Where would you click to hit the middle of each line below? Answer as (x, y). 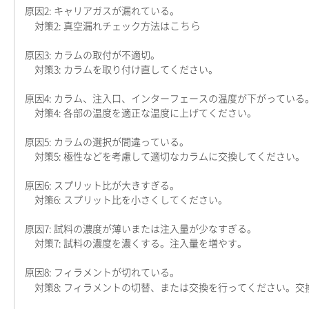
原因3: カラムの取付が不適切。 (92, 55)
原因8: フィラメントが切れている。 (102, 272)
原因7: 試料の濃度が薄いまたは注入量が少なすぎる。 (141, 229)
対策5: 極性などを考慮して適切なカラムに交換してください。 (165, 157)
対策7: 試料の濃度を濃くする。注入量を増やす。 (136, 243)
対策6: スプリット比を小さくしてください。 (126, 200)
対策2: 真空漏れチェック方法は (97, 26)
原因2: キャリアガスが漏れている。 (102, 11)
